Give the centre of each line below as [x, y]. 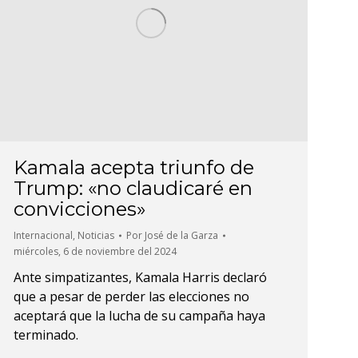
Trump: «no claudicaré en [133, 189]
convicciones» [80, 209]
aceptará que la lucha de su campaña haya [139, 316]
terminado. [46, 335]
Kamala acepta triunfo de [134, 168]
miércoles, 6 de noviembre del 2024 [95, 252]
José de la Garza [181, 236]
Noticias [96, 236]
